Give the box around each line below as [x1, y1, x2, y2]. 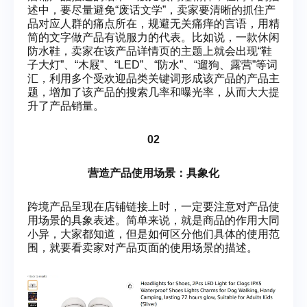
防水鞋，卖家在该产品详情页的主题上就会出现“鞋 [27, 45, 272, 58]
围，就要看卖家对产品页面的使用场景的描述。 [27, 241, 258, 254]
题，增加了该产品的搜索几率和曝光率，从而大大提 [27, 86, 280, 99]
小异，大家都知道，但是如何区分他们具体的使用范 [27, 228, 280, 240]
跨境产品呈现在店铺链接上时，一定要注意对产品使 [27, 200, 280, 212]
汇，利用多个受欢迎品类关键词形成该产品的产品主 [27, 73, 280, 85]
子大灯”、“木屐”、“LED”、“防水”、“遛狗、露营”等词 [27, 59, 278, 71]
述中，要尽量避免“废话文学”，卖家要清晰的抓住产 [27, 4, 275, 16]
